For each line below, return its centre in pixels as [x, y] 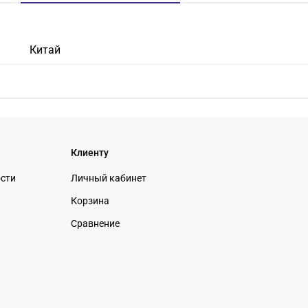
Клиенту [90, 153]
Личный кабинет [109, 178]
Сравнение [95, 223]
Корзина [90, 201]
